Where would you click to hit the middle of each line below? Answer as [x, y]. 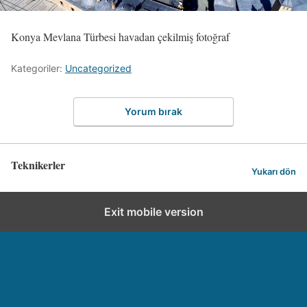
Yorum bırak [153, 111]
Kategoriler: [38, 68]
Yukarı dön [274, 172]
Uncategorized [98, 68]
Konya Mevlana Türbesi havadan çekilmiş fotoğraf [120, 37]
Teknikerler [38, 164]
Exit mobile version [153, 211]
